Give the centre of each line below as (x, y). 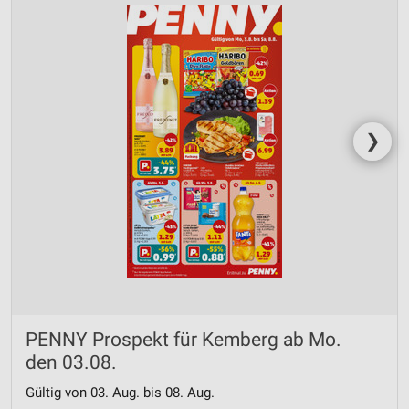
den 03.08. (71, 363)
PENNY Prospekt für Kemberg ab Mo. (184, 340)
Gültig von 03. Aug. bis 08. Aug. (120, 393)
